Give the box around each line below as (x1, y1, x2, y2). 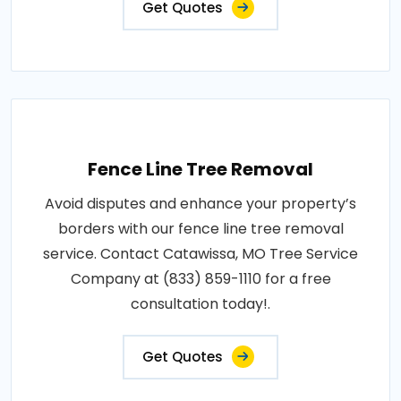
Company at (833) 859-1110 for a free (70, 269, 331, 290)
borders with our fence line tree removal (57, 218, 344, 240)
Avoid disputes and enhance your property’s (45, 193, 356, 215)
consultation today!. (131, 294, 270, 315)
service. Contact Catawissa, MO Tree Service (43, 243, 358, 265)
